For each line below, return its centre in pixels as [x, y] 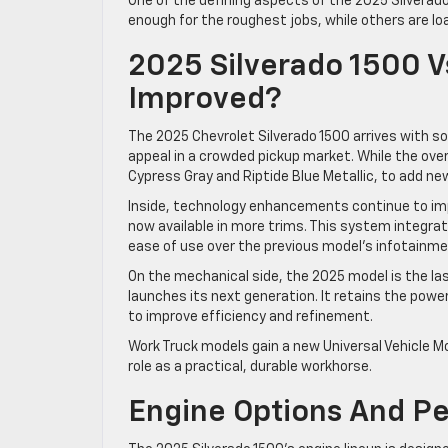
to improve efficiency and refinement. [250, 316]
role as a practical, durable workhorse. [250, 366]
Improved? [205, 99]
